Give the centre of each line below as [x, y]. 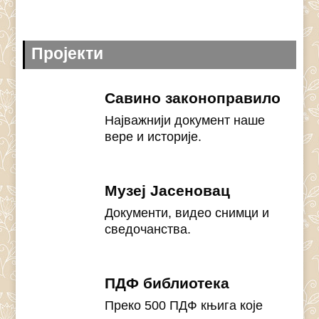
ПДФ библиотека [167, 283]
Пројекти [68, 53]
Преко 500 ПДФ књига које [184, 305]
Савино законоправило [193, 98]
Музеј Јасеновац [168, 190]
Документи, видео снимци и [187, 213]
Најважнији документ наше [185, 120]
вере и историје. [153, 137]
